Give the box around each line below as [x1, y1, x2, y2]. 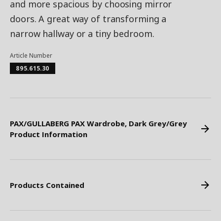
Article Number [10, 51, 52, 60]
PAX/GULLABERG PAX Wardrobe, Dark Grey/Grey [10, 118, 187, 128]
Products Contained [10, 180, 84, 190]
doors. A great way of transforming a [10, 13, 167, 25]
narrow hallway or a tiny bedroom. [10, 28, 154, 39]
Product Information [10, 129, 87, 139]
